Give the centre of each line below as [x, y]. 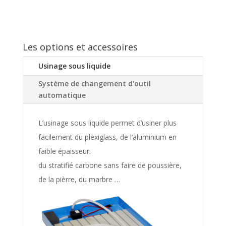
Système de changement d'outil [94, 84]
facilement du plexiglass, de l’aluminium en [107, 137]
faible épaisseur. [64, 151]
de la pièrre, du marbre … [79, 180]
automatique [62, 95]
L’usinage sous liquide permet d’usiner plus [107, 123]
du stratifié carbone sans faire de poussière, [110, 165]
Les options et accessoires [80, 47]
